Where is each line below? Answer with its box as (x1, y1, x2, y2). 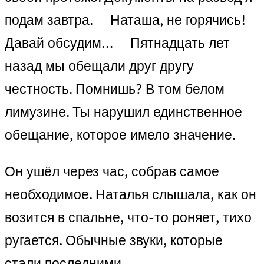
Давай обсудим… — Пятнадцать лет (5, 34, 230, 52)
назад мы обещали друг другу (5, 57, 194, 75)
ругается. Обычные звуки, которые (5, 231, 223, 250)
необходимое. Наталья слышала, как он (5, 185, 256, 204)
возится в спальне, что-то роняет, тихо (5, 208, 252, 227)
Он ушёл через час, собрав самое (5, 162, 219, 181)
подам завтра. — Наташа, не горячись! (5, 11, 246, 29)
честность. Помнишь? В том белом (5, 80, 225, 98)
